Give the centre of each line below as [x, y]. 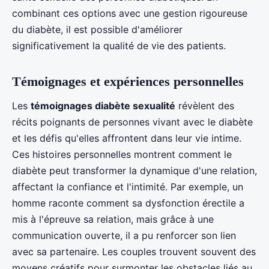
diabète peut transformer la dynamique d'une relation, [134, 170]
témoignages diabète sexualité [103, 105]
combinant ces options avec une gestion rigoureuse [130, 14]
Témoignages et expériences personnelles [128, 82]
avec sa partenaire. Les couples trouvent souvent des [134, 251]
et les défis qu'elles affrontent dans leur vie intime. [127, 138]
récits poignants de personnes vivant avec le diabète [132, 122]
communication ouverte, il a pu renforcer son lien [124, 235]
